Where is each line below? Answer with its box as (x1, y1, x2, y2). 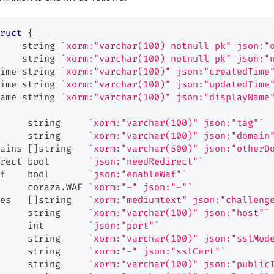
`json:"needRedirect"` (88, 156, 204, 168)
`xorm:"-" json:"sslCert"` (88, 246, 226, 258)
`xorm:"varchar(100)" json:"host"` (88, 207, 270, 220)
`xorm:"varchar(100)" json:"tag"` (88, 117, 264, 130)
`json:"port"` (88, 220, 160, 232)
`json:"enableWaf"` (88, 169, 187, 181)
